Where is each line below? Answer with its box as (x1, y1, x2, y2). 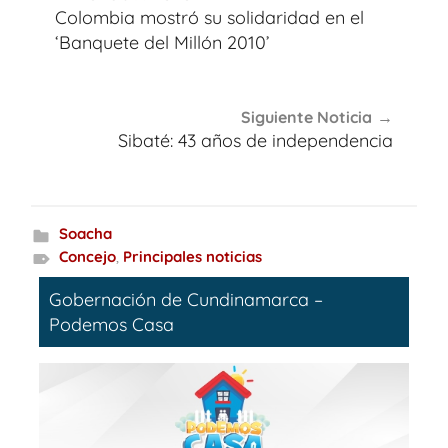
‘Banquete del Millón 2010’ (55, 30, 269, 54)
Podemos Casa (49, 312, 174, 336)
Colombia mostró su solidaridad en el (55, 5, 364, 29)
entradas (30, 30, 139, 64)
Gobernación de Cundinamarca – (49, 287, 323, 311)
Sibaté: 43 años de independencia (118, 129, 393, 153)
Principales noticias (122, 246, 262, 266)
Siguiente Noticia (241, 107, 372, 128)
